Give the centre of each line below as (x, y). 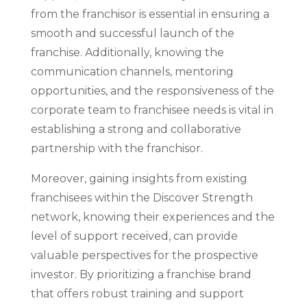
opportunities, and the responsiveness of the (152, 91)
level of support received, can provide (134, 236)
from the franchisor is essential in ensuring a (150, 14)
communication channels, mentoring (132, 72)
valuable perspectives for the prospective (144, 255)
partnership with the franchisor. (116, 148)
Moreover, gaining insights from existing (139, 179)
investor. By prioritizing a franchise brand (141, 274)
